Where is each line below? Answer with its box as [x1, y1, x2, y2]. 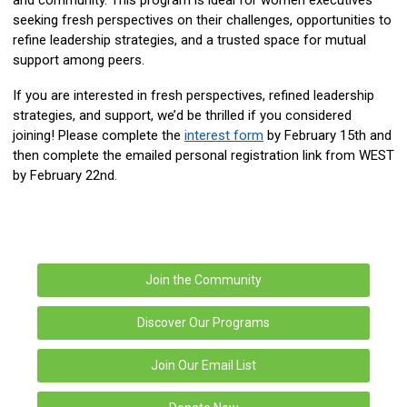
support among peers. [13, 51, 144, 68]
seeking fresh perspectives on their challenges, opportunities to [13, 11, 392, 28]
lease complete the [66, 126, 184, 144]
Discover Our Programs [137, 314, 270, 330]
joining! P [13, 126, 66, 144]
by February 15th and [263, 126, 392, 144]
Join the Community [145, 272, 262, 287]
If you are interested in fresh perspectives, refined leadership [13, 86, 374, 104]
